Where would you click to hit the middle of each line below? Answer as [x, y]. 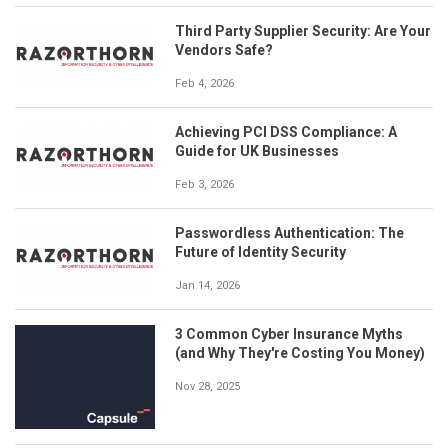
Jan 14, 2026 [207, 285]
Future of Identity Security [260, 251]
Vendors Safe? [224, 49]
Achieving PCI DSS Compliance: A [286, 131]
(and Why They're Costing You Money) [300, 352]
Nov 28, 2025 [207, 386]
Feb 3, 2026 [204, 184]
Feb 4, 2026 [204, 83]
